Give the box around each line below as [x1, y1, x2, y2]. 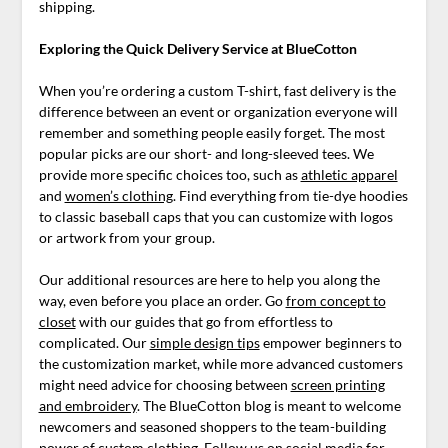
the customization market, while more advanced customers [38, 355, 403, 373]
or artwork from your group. [38, 229, 215, 247]
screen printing [290, 376, 385, 394]
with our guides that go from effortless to [75, 313, 333, 331]
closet [38, 313, 76, 331]
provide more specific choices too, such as [38, 166, 301, 184]
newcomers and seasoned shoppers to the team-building [38, 418, 386, 436]
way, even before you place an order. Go [38, 292, 286, 310]
